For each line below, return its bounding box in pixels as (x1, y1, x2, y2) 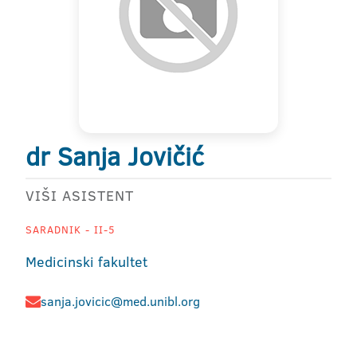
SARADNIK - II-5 (25, 222, 116, 237)
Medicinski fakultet (25, 252, 147, 272)
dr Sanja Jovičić (25, 139, 204, 174)
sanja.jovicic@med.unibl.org (41, 292, 200, 310)
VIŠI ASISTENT (25, 186, 134, 206)
